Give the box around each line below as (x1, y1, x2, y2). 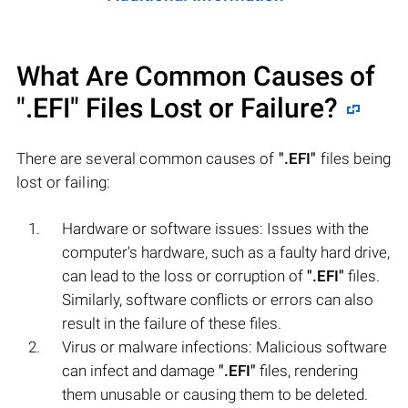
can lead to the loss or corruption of (62, 266, 307, 285)
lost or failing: (16, 172, 111, 191)
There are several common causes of (16, 148, 279, 168)
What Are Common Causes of (16, 59, 375, 92)
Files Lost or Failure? (79, 91, 338, 124)
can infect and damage (62, 361, 219, 380)
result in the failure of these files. (62, 313, 281, 332)
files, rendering (256, 361, 358, 380)
